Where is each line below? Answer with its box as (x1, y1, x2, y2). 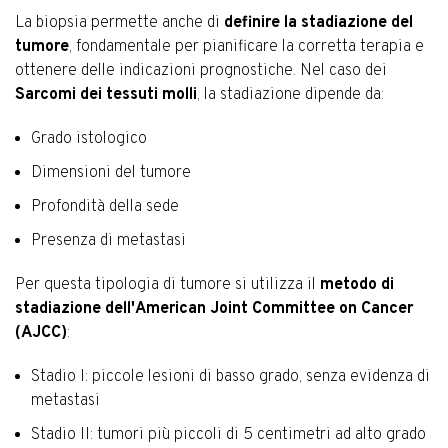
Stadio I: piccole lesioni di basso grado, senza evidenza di (31, 366, 430, 387)
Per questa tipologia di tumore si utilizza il (15, 274, 320, 295)
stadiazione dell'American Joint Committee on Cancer (15, 298, 413, 319)
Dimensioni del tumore (31, 162, 191, 183)
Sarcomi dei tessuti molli (15, 84, 197, 105)
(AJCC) (15, 322, 67, 343)
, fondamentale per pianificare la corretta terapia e (69, 36, 424, 57)
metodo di (320, 274, 394, 295)
